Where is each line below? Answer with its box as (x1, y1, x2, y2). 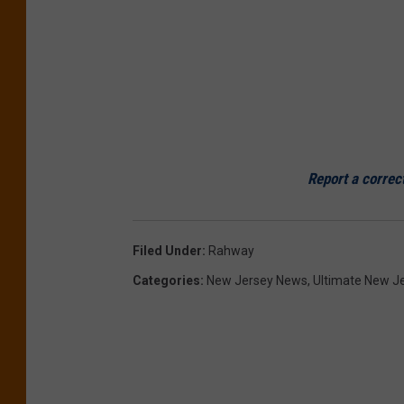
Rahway (208, 243, 254, 258)
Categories (133, 272, 200, 288)
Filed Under (133, 243, 202, 258)
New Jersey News (207, 272, 308, 288)
